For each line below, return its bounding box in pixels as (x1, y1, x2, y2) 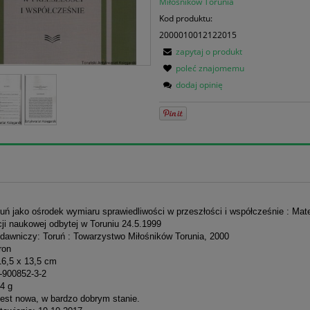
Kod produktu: (159, 12, 213, 24)
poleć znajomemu (176, 62, 245, 74)
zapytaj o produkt (176, 45, 243, 57)
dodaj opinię (176, 78, 224, 91)
